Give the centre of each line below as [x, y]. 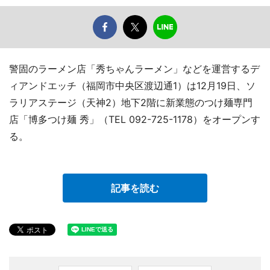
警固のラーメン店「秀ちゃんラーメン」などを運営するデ [134, 69]
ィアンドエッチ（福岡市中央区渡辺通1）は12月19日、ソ [132, 86]
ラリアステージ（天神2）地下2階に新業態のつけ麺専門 [131, 103]
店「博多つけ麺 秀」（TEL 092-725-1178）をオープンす [135, 120]
